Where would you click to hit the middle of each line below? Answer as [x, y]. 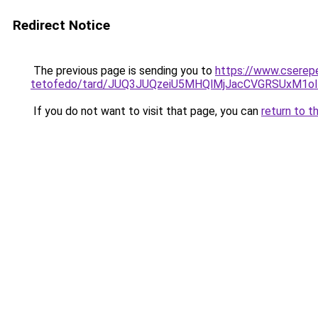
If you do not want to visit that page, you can [146, 111]
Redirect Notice [61, 25]
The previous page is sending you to [123, 71]
